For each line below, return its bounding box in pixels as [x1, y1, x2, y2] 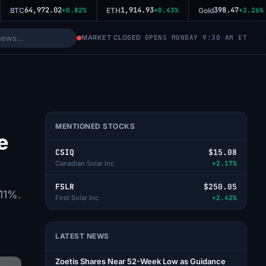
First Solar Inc [55, 194, 99, 202]
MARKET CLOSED [81, 33, 141, 42]
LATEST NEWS [55, 232, 109, 240]
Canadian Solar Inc [55, 159, 114, 167]
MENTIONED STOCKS [55, 122, 135, 131]
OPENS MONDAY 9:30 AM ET [144, 33, 247, 42]
